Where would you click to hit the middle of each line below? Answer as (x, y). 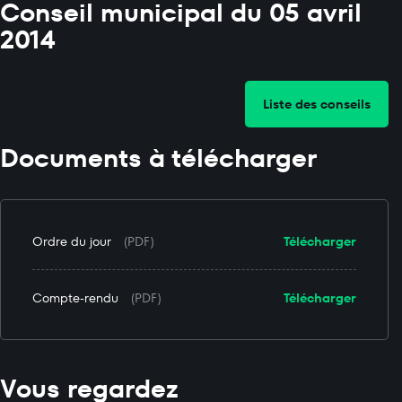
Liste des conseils (317, 104)
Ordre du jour (72, 241)
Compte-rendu (75, 298)
